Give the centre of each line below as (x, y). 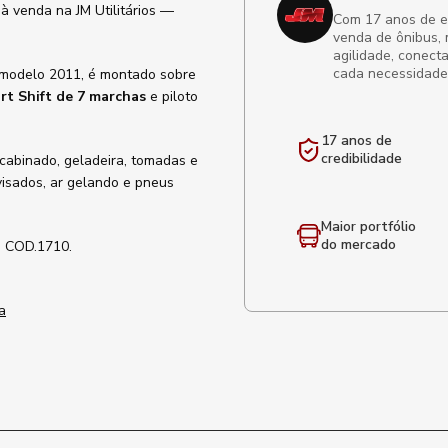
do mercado (358, 244)
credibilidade (361, 158)
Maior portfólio (368, 226)
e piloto (172, 96)
